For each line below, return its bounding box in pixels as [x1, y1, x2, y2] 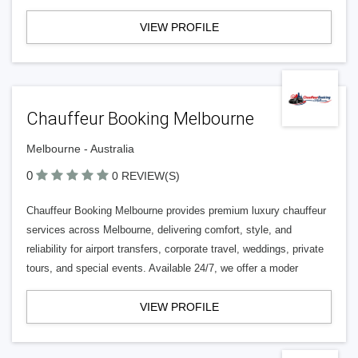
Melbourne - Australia [26, 142, 134, 155]
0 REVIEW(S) [112, 169, 180, 182]
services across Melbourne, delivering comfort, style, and [26, 224, 292, 236]
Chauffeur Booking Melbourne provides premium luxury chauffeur [26, 205, 326, 217]
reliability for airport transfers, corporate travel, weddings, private [26, 243, 324, 255]
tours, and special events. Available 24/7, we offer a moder [26, 262, 298, 274]
